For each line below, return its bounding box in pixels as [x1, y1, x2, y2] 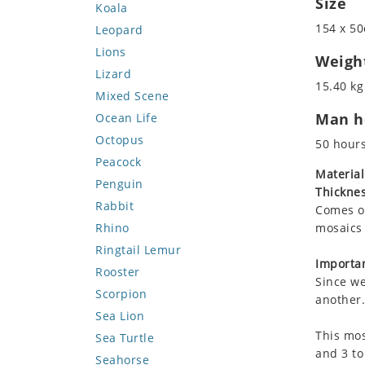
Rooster [95, 264, 140, 279]
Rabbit [95, 198, 134, 213]
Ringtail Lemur [95, 242, 181, 257]
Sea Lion [95, 308, 144, 323]
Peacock [95, 154, 142, 169]
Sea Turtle [95, 330, 154, 345]
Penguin [95, 176, 143, 191]
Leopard [95, 22, 143, 37]
